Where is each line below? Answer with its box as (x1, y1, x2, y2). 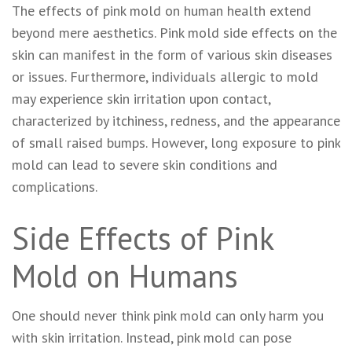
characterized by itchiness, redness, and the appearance (12, 111, 340, 130)
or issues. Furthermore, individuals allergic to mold (12, 67, 318, 86)
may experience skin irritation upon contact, (12, 89, 270, 108)
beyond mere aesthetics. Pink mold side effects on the (12, 23, 337, 42)
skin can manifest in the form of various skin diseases (12, 45, 332, 64)
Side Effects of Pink (12, 217, 273, 258)
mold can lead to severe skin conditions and (12, 155, 277, 174)
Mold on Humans (12, 255, 238, 296)
